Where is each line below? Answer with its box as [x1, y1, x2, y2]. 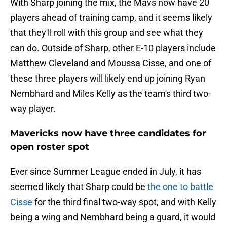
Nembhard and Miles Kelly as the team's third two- [10, 88, 211, 99]
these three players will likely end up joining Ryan [10, 73, 205, 84]
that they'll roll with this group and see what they [10, 27, 203, 39]
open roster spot [10, 141, 89, 153]
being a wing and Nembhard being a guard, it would [10, 212, 215, 223]
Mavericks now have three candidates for [10, 128, 206, 139]
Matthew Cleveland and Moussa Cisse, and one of [10, 58, 211, 69]
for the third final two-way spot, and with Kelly [32, 197, 216, 208]
